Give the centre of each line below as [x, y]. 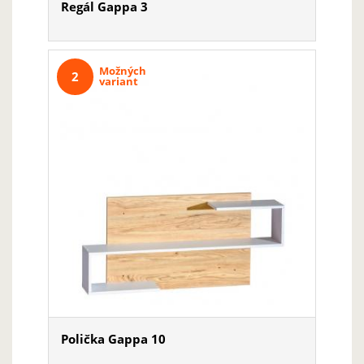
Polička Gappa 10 [113, 339]
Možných [123, 71]
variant [119, 81]
